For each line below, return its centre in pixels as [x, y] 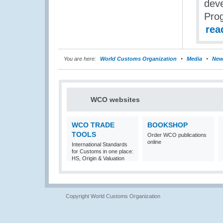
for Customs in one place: [103, 151]
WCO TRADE [93, 125]
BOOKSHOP [167, 125]
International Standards [100, 144]
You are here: [80, 59]
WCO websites [115, 100]
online [154, 142]
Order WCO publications [177, 135]
